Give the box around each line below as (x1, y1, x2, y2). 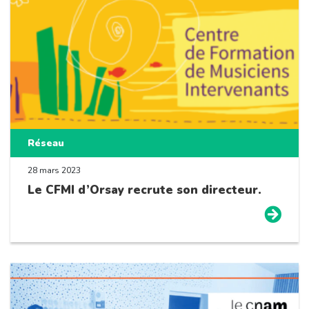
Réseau (28, 137, 64, 150)
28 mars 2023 (28, 165, 81, 177)
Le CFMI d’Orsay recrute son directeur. (28, 182, 261, 199)
